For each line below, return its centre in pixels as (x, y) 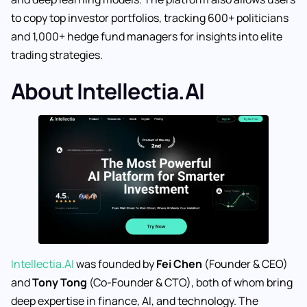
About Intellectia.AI (108, 91)
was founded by (115, 263)
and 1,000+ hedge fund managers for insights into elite (147, 37)
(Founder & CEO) (245, 263)
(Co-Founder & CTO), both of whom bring (190, 282)
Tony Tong (60, 282)
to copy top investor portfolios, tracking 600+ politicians (150, 18)
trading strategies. (57, 55)
